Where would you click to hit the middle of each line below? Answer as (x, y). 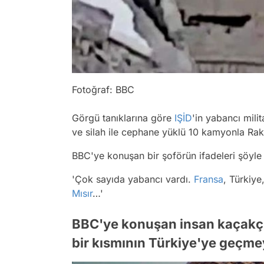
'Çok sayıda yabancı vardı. (133, 179)
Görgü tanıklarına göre (123, 118)
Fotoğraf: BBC (103, 89)
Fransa (209, 179)
